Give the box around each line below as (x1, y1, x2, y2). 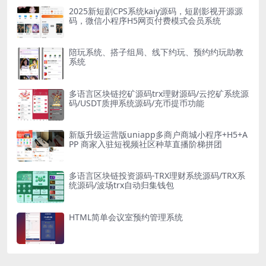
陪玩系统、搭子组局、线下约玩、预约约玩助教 (69, 46, 243, 58)
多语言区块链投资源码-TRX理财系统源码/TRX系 (69, 170, 245, 182)
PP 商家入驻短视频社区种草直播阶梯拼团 (69, 138, 222, 150)
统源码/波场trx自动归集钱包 (69, 179, 174, 191)
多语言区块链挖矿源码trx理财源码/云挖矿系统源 (69, 87, 249, 99)
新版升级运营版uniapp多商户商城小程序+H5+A (69, 128, 248, 140)
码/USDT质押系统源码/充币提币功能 (69, 97, 204, 109)
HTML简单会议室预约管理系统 (69, 211, 183, 223)
